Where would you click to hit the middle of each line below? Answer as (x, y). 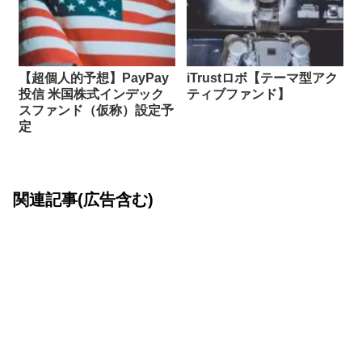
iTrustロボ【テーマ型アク (263, 78)
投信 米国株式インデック (92, 94)
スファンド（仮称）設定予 (97, 110)
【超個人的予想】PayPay (94, 78)
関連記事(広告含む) (83, 200)
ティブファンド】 (239, 94)
